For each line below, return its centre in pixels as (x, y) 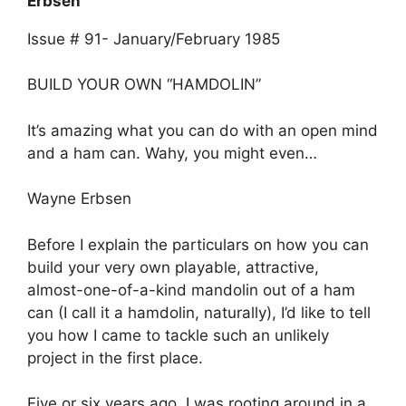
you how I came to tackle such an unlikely (178, 335)
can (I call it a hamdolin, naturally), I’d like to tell (199, 312)
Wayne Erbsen (79, 199)
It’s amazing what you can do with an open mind (203, 130)
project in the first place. (115, 358)
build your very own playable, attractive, (173, 267)
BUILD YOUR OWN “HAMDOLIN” (144, 85)
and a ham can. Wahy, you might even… (172, 153)
